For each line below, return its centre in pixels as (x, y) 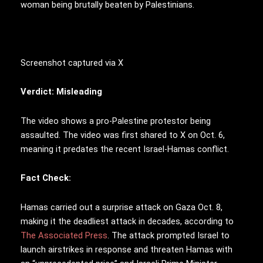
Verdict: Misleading (61, 92)
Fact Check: (46, 178)
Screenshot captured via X (72, 63)
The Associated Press (64, 235)
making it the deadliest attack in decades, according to (127, 221)
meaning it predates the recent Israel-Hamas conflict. (125, 149)
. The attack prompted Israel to (168, 235)
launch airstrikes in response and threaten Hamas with (127, 249)
